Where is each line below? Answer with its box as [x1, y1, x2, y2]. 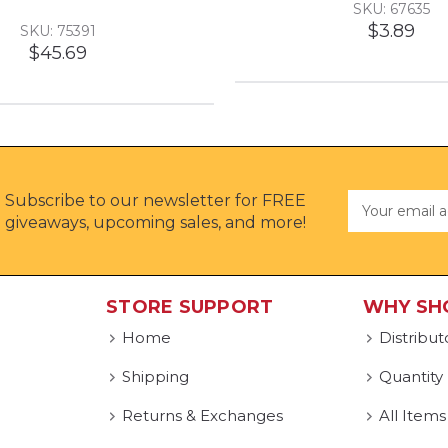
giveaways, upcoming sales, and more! [5, 212, 307, 232]
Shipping [122, 366, 190, 386]
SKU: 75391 [19, 21, 96, 40]
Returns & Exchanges [122, 405, 284, 425]
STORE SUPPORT [106, 295, 274, 318]
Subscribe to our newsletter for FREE [5, 190, 307, 210]
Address [347, 211, 404, 230]
